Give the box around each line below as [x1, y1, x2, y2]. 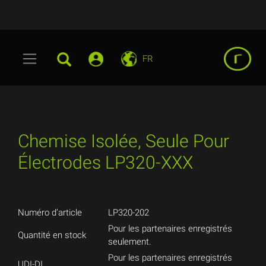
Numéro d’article [18, 207, 82, 218]
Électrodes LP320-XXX [18, 152, 193, 173]
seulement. [108, 236, 151, 247]
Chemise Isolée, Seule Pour [18, 131, 229, 151]
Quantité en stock [18, 230, 86, 240]
